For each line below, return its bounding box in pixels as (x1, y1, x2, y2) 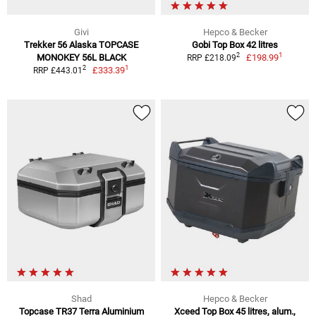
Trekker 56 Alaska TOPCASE (24, 39, 138, 50)
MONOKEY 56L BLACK (36, 51, 126, 63)
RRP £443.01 (32, 65, 83, 75)
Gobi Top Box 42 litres (192, 39, 278, 50)
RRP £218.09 (186, 52, 236, 63)
